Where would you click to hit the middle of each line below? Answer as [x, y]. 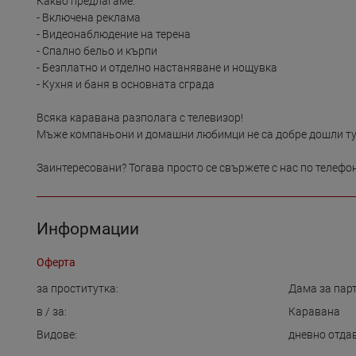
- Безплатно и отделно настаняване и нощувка [157, 68]
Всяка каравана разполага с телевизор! [140, 118]
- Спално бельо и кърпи [97, 51]
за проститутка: [77, 289]
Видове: [57, 335]
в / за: [52, 312]
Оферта [56, 263]
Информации [88, 229]
